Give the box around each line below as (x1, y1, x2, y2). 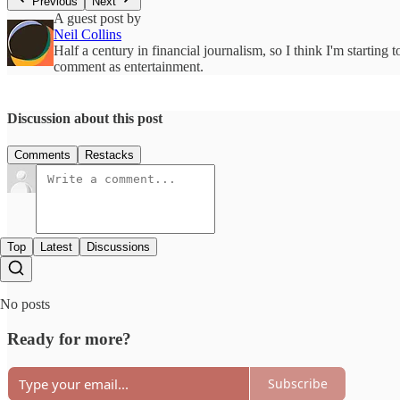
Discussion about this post (7, 110, 162, 126)
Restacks (85, 148, 134, 162)
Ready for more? (7, 329, 131, 348)
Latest (40, 240, 72, 254)
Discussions (87, 240, 150, 254)
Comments (14, 148, 71, 162)
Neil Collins (54, 26, 121, 42)
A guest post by (54, 10, 141, 26)
